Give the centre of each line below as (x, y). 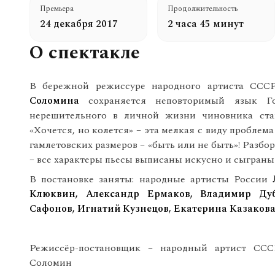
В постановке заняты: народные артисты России (151, 179)
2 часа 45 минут (206, 24)
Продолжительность (203, 9)
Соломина (54, 101)
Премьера (57, 9)
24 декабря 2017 (79, 24)
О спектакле (85, 53)
